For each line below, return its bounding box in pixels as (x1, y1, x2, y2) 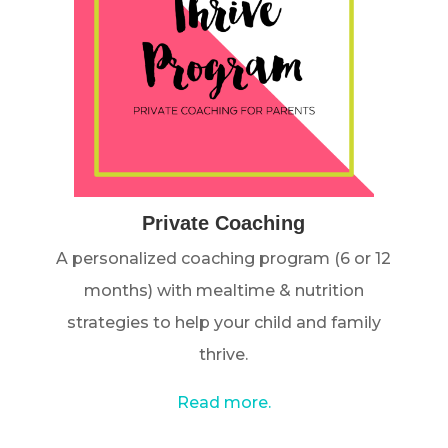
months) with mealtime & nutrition (83, 281, 364, 301)
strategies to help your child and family (66, 313, 381, 333)
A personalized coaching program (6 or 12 (56, 249, 392, 269)
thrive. (199, 345, 249, 365)
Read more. (176, 393, 271, 413)
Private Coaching (142, 212, 306, 235)
